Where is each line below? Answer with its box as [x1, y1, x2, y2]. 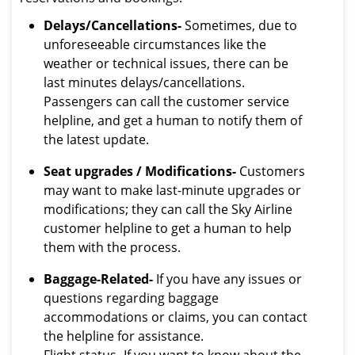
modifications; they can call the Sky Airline [44, 200, 292, 218]
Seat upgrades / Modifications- [44, 162, 236, 180]
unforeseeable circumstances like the [44, 36, 266, 53]
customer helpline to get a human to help [44, 219, 292, 237]
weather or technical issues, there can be [44, 55, 288, 72]
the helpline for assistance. [44, 327, 204, 345]
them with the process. [44, 239, 181, 256]
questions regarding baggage [44, 289, 219, 307]
